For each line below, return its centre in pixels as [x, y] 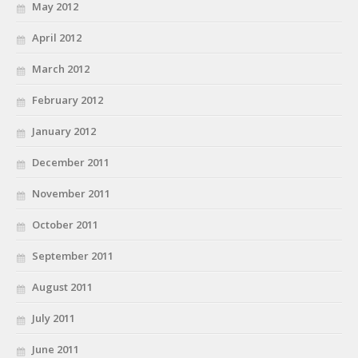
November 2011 [71, 193]
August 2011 [62, 286]
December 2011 [71, 162]
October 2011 [65, 224]
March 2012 [61, 68]
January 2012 [64, 131]
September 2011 [73, 255]
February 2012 [68, 99]
